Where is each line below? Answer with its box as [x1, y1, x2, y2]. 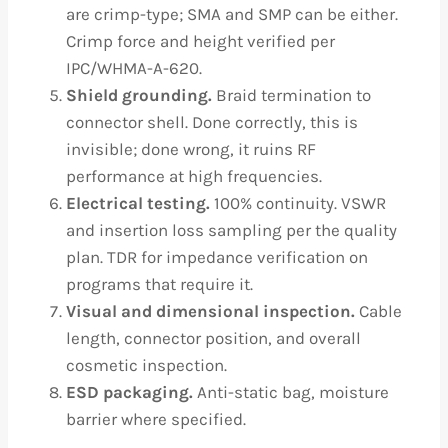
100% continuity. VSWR [210, 193, 386, 213]
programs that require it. [66, 274, 253, 294]
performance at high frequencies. [66, 166, 322, 186]
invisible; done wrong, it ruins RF [66, 139, 316, 159]
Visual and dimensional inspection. [66, 301, 355, 321]
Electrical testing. [66, 193, 210, 213]
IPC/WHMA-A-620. [66, 58, 202, 78]
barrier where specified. [66, 409, 246, 429]
